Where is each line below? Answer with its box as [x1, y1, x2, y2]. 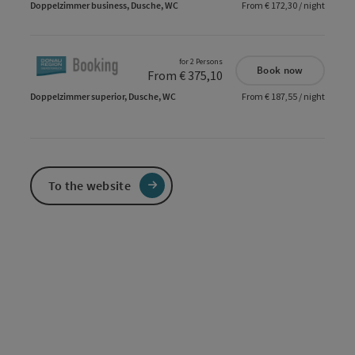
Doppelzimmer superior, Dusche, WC [30, 90, 176, 103]
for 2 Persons [178, 56, 223, 67]
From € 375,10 [147, 67, 223, 84]
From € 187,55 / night [241, 90, 325, 103]
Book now [257, 63, 303, 78]
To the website [48, 177, 131, 194]
